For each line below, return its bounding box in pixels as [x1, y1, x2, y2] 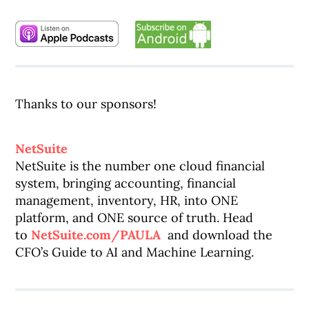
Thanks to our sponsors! [15, 96, 157, 112]
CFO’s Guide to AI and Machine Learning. [15, 244, 255, 260]
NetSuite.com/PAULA [31, 227, 165, 243]
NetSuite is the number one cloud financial [15, 158, 266, 174]
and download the [164, 227, 273, 243]
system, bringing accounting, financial [15, 175, 237, 191]
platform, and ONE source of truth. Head [15, 210, 254, 226]
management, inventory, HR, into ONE [15, 192, 239, 208]
